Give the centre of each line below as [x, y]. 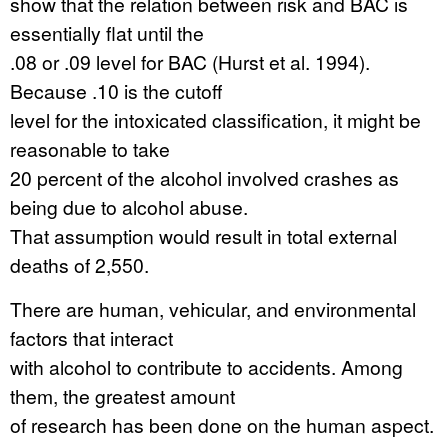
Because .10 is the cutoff [116, 90]
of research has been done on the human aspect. [222, 424]
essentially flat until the [107, 32]
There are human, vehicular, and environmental [213, 308]
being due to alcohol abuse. [129, 206]
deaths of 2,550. [79, 264]
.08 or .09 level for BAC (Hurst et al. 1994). [190, 61]
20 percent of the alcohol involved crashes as [204, 177]
